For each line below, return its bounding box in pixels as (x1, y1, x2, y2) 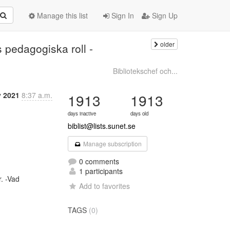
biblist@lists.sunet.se (68, 121, 136, 131)
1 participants (77, 166, 123, 176)
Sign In (109, 10, 134, 21)
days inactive (68, 110, 97, 117)
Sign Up (150, 10, 178, 21)
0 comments (77, 156, 120, 166)
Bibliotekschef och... (112, 66, 178, 76)
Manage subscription (81, 139, 142, 148)
